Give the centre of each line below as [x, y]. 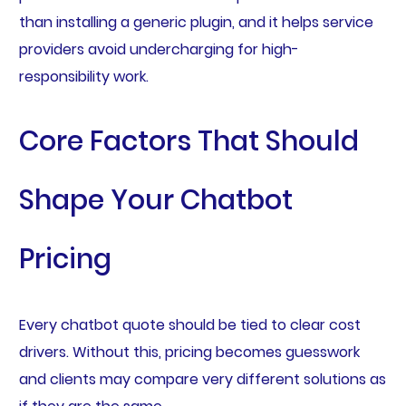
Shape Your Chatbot [155, 201]
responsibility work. [83, 76]
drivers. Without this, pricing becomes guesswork [189, 353]
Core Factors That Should [188, 142]
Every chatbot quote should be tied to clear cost [189, 325]
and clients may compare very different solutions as [202, 380]
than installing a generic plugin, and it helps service [196, 22]
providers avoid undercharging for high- [159, 49]
